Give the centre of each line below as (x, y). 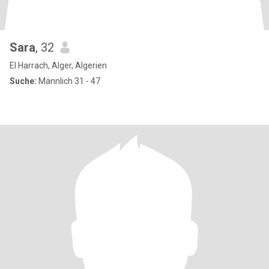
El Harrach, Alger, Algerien (58, 65)
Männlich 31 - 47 (68, 81)
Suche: (23, 81)
